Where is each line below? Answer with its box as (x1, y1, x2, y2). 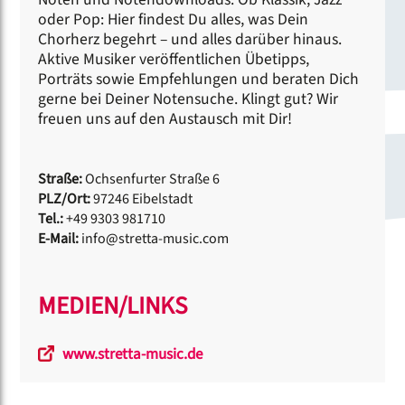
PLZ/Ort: (38, 188, 94, 209)
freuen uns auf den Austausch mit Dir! (38, 107, 293, 130)
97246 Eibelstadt (93, 188, 193, 209)
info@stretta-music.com (81, 228, 230, 249)
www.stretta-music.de (60, 343, 203, 365)
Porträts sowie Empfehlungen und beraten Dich (38, 67, 360, 90)
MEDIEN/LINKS (38, 287, 188, 324)
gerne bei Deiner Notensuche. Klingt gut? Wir (38, 87, 339, 110)
